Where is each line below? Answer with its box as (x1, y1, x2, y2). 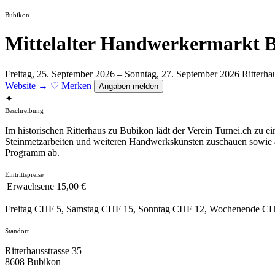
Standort (5, 227, 29, 234)
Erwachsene (7, 180, 54, 192)
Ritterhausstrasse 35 (5, 245, 82, 256)
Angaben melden (99, 81, 158, 91)
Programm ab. (5, 147, 60, 158)
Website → (5, 80, 48, 91)
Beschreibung (5, 106, 44, 114)
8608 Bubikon (5, 256, 61, 267)
